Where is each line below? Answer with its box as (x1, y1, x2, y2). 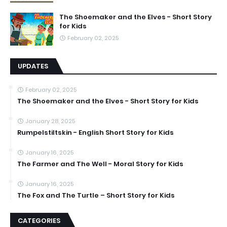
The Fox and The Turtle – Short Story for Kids (17, 191, 175, 200)
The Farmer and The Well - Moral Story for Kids (17, 159, 183, 169)
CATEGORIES (18, 216, 60, 225)
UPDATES (18, 61, 48, 71)
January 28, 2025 (25, 117, 75, 125)
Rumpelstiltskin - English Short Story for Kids (17, 128, 174, 137)
